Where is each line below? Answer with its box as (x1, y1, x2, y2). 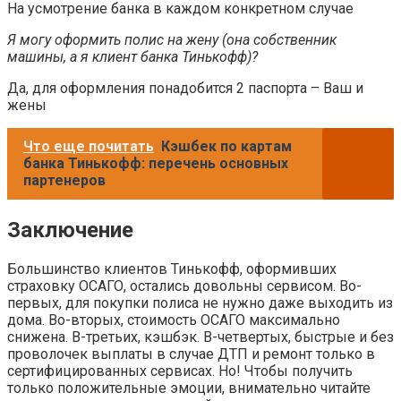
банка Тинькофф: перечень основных (23, 154, 288, 172)
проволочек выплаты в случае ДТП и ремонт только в (7, 345, 375, 363)
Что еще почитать (23, 137, 154, 155)
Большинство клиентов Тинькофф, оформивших (7, 260, 337, 277)
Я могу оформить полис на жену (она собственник (7, 30, 337, 48)
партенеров (23, 171, 106, 189)
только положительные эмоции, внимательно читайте (7, 379, 371, 397)
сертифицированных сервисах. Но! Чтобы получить (7, 362, 353, 380)
